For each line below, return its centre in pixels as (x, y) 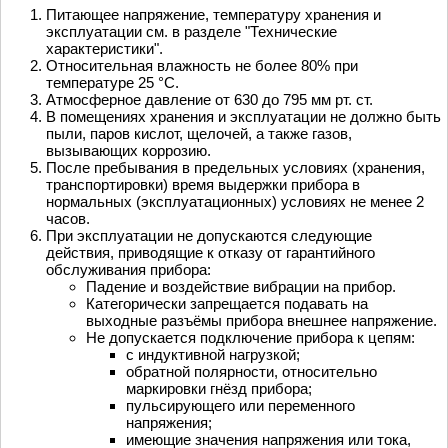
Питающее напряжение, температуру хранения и (213, 15)
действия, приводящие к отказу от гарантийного (210, 253)
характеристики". (104, 49)
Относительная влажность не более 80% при (202, 66)
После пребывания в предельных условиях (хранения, (235, 168)
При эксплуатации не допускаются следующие (209, 236)
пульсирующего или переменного (240, 406)
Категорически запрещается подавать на (227, 304)
